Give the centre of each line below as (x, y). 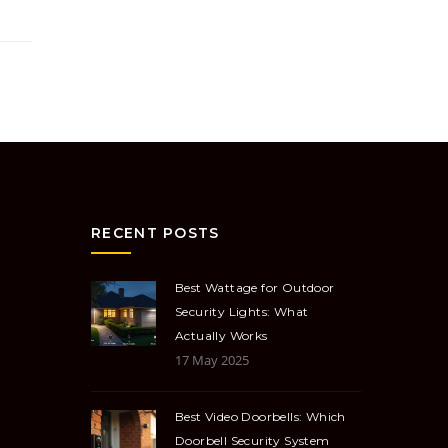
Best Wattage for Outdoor (255, 288)
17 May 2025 (212, 360)
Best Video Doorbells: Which (260, 417)
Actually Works (221, 336)
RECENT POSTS (155, 233)
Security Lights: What (242, 312)
